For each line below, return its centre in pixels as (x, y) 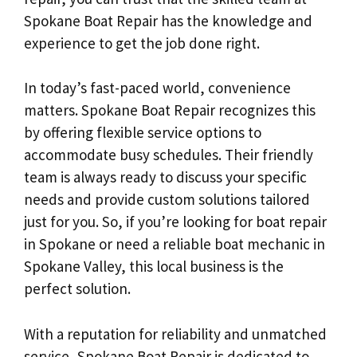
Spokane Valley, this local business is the (154, 266)
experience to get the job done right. (142, 43)
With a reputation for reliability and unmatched (175, 333)
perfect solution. (77, 288)
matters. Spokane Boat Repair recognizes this (170, 110)
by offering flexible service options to (143, 132)
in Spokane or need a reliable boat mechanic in (175, 244)
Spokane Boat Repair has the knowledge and (168, 20)
